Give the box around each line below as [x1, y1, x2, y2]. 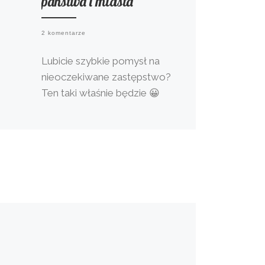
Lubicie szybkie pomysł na [41, 55, 160, 67]
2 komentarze [41, 29, 86, 36]
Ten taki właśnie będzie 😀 [41, 87, 163, 99]
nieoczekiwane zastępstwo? [41, 71, 172, 83]
